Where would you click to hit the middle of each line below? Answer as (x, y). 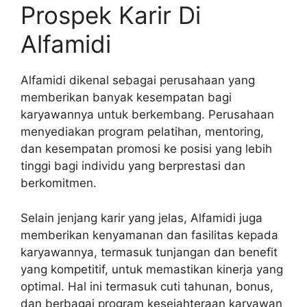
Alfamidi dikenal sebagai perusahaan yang (138, 81)
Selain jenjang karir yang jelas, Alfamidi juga (142, 218)
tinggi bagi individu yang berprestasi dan (133, 166)
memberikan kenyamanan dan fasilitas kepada (149, 235)
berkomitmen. (59, 183)
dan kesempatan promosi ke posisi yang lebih (146, 149)
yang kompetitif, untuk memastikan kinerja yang (152, 269)
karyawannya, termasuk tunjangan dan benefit (149, 252)
